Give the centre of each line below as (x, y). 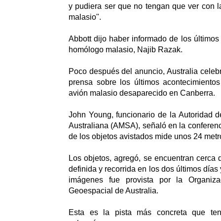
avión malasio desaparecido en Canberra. (142, 93)
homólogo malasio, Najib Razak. (126, 50)
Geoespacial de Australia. (113, 191)
